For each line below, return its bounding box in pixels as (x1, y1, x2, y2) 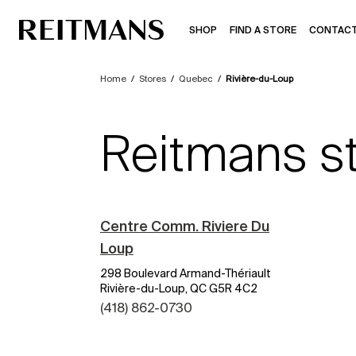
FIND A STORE (230, 24, 296, 35)
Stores (139, 74, 166, 83)
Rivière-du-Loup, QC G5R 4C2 (100, 282, 257, 295)
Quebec (179, 74, 213, 83)
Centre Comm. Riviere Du (100, 218, 269, 234)
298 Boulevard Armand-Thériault (100, 267, 271, 280)
